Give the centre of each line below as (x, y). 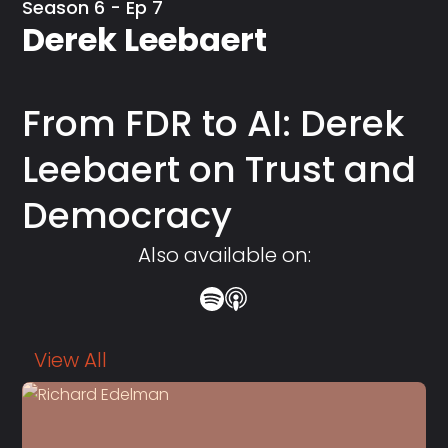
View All (71, 359)
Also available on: (224, 254)
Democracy (127, 215)
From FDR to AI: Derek (213, 123)
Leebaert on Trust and (219, 169)
